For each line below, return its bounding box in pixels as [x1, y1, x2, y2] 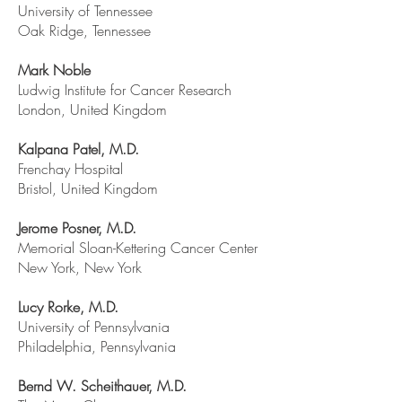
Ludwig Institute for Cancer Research [18, 80, 232, 100]
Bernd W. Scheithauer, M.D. [18, 376, 187, 396]
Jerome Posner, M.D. [18, 218, 136, 238]
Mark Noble [18, 60, 91, 80]
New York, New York [18, 258, 142, 277]
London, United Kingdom [18, 100, 167, 119]
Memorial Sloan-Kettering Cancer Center [18, 238, 258, 258]
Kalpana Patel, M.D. [18, 139, 139, 159]
